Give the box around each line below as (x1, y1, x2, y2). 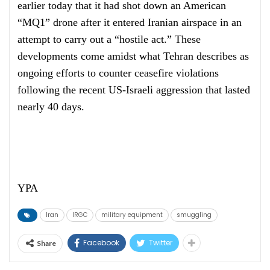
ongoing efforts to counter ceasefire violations (17, 67, 219, 79)
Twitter (149, 237, 172, 248)
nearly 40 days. (17, 101, 84, 113)
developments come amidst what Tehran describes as (17, 50, 249, 62)
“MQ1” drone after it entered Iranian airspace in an (17, 16, 242, 28)
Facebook (83, 237, 119, 248)
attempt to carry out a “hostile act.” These (17, 33, 201, 45)
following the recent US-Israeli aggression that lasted (17, 84, 250, 96)
